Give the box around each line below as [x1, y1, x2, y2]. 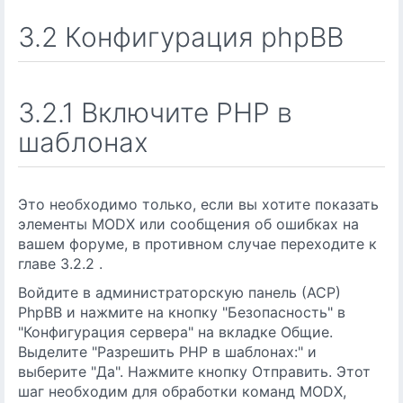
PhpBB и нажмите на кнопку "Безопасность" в [18, 303, 345, 321]
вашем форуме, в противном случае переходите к [18, 235, 377, 253]
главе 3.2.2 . [18, 255, 103, 273]
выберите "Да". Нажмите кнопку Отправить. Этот [18, 363, 371, 381]
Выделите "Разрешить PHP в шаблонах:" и [18, 343, 317, 361]
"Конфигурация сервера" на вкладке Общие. [18, 323, 333, 341]
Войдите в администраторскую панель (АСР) [18, 283, 341, 301]
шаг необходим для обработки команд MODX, [18, 382, 346, 400]
